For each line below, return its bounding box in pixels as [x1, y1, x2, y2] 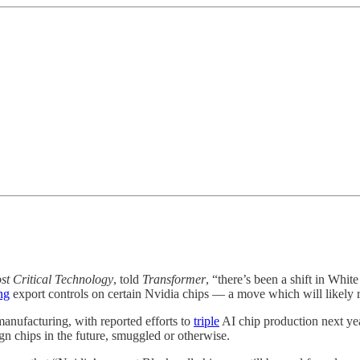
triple [194, 313, 219, 328]
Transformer [142, 272, 206, 286]
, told [113, 272, 142, 286]
